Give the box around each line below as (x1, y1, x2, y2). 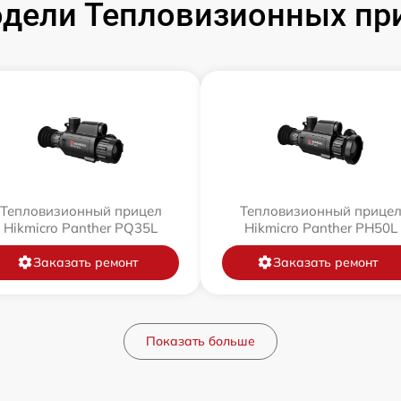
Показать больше (146, 332, 255, 349)
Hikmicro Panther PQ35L (4, 218, 158, 236)
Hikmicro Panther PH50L (243, 218, 397, 236)
